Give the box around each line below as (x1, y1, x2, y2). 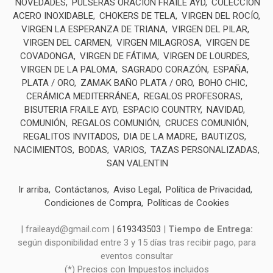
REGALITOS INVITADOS (23, 131, 118, 143)
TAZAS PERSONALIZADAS (150, 144, 258, 156)
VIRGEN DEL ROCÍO (182, 10, 258, 22)
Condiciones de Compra (44, 197, 141, 209)
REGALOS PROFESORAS (144, 91, 241, 102)
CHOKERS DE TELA (99, 10, 175, 22)
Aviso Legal (113, 184, 160, 196)
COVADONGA (19, 51, 74, 62)
